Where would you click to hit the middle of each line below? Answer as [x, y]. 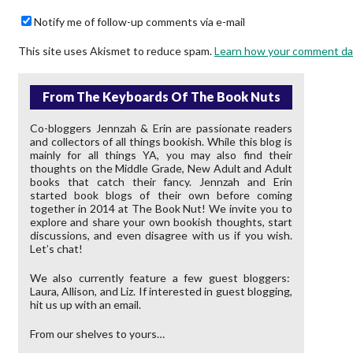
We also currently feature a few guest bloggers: [161, 278]
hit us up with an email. [85, 305]
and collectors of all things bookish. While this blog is [161, 142]
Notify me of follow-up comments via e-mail [139, 22]
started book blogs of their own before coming [161, 195]
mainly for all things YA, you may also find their [161, 155]
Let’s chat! [56, 249]
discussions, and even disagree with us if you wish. [161, 236]
